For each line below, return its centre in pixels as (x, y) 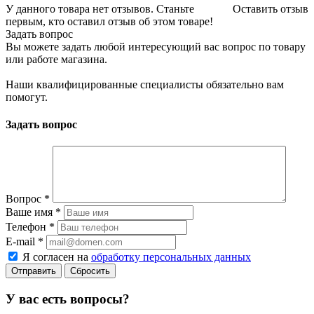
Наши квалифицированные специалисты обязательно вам (145, 84)
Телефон (27, 227)
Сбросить (90, 271)
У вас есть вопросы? (68, 299)
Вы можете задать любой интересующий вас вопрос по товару (156, 46)
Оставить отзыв (271, 8)
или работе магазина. (56, 59)
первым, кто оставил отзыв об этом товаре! (109, 21)
